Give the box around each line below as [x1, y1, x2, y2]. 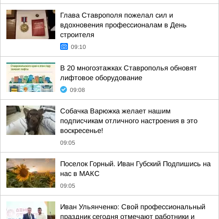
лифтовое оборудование [60, 74, 142, 82]
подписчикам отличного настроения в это [60, 117, 197, 125]
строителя [60, 31, 94, 39]
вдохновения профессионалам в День [60, 21, 187, 29]
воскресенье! [60, 127, 103, 134]
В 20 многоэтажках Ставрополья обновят [60, 64, 197, 72]
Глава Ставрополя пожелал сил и [60, 11, 173, 19]
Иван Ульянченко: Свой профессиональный [60, 203, 205, 211]
